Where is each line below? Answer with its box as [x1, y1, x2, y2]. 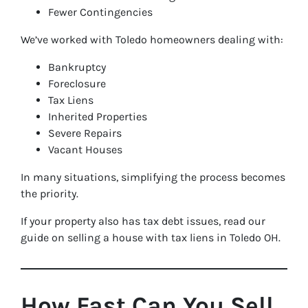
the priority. [21, 187, 78, 200]
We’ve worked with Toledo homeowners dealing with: [21, 33, 283, 46]
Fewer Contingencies [48, 5, 153, 19]
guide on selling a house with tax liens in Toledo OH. [21, 231, 280, 244]
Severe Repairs [48, 126, 122, 140]
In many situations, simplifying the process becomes [21, 170, 285, 184]
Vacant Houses [48, 143, 122, 156]
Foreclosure [48, 77, 106, 90]
